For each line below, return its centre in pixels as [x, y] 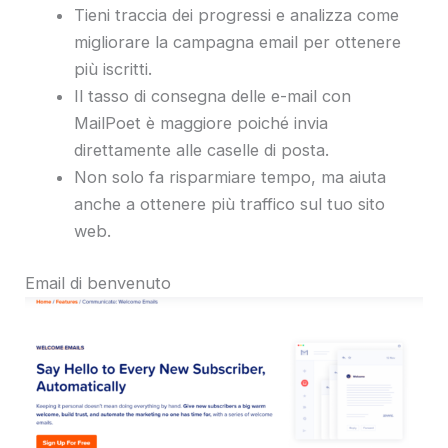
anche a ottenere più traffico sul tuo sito [230, 204]
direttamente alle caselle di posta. [202, 150]
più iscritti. [113, 69]
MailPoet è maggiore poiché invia [201, 123]
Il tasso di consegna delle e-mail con [213, 96]
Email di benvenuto [98, 282]
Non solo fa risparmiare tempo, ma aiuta [230, 177]
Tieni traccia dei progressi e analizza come [237, 15]
